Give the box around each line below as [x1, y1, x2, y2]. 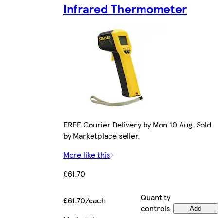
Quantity [141, 191, 170, 203]
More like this [63, 149, 110, 161]
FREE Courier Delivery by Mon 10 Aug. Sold [63, 119, 211, 130]
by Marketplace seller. [63, 130, 140, 142]
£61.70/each [63, 195, 106, 206]
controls [141, 202, 170, 214]
